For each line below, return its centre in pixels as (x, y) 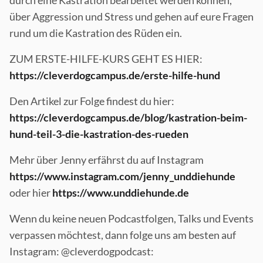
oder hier (31, 193)
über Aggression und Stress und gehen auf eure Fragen (131, 17)
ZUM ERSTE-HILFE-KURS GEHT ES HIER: (106, 59)
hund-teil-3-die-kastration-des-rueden (99, 134)
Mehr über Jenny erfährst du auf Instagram (107, 160)
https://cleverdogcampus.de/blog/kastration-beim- (128, 118)
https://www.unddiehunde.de (121, 193)
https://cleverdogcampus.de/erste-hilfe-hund (115, 75)
